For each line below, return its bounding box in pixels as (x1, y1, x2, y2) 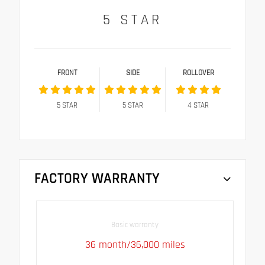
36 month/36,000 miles (85, 238, 185, 251)
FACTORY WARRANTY (34, 169, 160, 189)
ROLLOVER (182, 68, 214, 79)
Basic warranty (111, 219, 159, 230)
